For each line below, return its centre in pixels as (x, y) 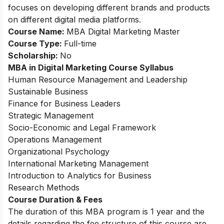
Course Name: (37, 32)
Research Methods (44, 188)
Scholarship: (34, 56)
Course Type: (36, 44)
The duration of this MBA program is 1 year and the (106, 212)
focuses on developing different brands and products (109, 8)
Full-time (80, 44)
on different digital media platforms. (74, 20)
